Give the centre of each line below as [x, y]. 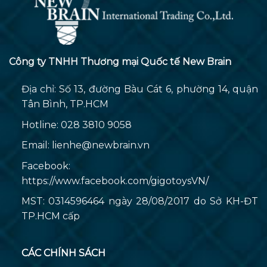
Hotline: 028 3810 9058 [76, 125]
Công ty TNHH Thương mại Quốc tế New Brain [120, 62]
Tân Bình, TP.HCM [65, 104]
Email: [36, 145]
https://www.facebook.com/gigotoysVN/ [115, 181]
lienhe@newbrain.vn [100, 145]
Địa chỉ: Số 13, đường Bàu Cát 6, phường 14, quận [139, 89]
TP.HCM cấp [50, 216]
